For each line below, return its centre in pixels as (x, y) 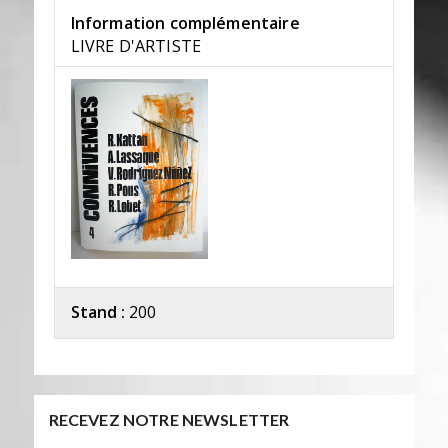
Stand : (97, 311)
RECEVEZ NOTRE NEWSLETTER (169, 419)
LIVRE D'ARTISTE (135, 46)
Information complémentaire (185, 23)
